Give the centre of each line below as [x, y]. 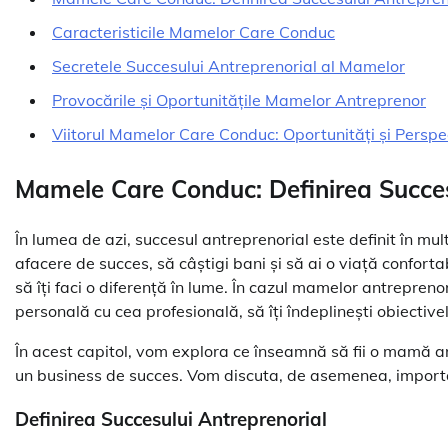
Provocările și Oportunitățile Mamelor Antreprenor [239, 99]
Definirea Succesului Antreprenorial [171, 419]
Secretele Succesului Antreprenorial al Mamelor [228, 65]
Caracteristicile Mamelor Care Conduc [193, 31]
